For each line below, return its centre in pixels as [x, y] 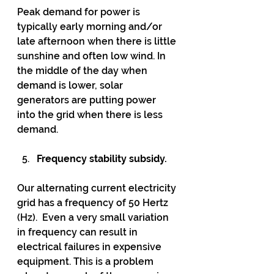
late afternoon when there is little [98, 41]
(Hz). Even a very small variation [94, 217]
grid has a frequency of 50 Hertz [94, 203]
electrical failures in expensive [91, 247]
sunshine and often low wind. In [93, 56]
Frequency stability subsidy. [102, 159]
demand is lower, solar [71, 85]
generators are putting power [88, 100]
